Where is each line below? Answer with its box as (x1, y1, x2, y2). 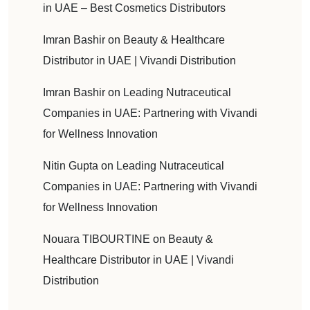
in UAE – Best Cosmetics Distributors (43, 1, 226, 14)
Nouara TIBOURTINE (43, 232, 150, 245)
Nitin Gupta (43, 159, 98, 172)
